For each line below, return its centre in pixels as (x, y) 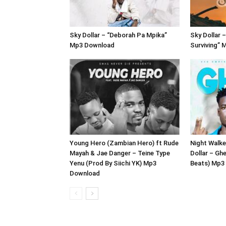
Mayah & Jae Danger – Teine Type (120, 153)
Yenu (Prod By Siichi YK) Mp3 (113, 163)
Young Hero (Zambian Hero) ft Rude (124, 143)
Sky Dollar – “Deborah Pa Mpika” (118, 35)
